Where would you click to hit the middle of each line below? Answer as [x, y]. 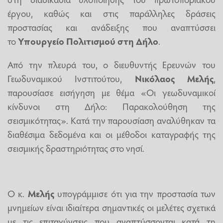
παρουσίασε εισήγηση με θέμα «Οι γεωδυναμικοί [111, 92]
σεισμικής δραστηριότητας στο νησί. [76, 148]
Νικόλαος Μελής [174, 78]
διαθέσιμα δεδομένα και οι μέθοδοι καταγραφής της [111, 134]
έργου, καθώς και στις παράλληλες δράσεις [111, 13]
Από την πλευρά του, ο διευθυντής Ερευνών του [111, 64]
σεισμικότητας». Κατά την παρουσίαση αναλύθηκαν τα [111, 120]
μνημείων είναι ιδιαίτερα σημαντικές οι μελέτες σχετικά [111, 207]
